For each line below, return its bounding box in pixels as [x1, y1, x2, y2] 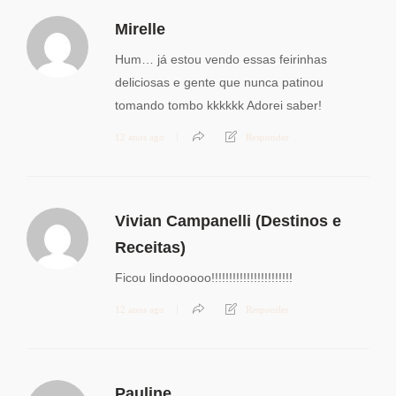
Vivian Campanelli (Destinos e [115, 212, 341, 231]
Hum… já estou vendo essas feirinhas [115, 52, 327, 67]
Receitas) [115, 239, 186, 257]
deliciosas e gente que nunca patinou [115, 75, 324, 90]
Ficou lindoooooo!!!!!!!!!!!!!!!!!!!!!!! [115, 270, 293, 286]
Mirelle [115, 20, 165, 39]
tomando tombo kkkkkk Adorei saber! [115, 98, 322, 113]
